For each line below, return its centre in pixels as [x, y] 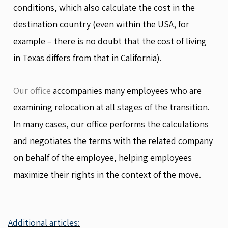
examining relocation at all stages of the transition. [111, 107]
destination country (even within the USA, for [101, 24]
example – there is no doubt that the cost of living [110, 41]
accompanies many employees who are [126, 90]
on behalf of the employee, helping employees [103, 158]
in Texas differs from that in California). [88, 58]
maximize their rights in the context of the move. [107, 174]
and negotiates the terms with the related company [113, 141]
